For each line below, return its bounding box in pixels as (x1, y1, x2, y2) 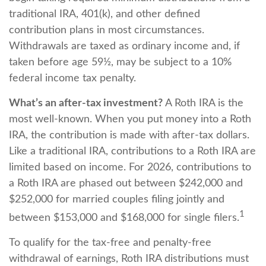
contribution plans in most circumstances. (9, 25, 204, 36)
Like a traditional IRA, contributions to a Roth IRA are (9, 146, 256, 157)
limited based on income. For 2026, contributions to (9, 162, 251, 173)
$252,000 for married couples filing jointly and (9, 194, 224, 205)
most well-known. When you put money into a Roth (9, 114, 251, 125)
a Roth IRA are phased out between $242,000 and (9, 178, 243, 189)
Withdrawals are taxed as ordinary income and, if (9, 41, 240, 52)
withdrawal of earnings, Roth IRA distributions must (9, 254, 249, 264)
